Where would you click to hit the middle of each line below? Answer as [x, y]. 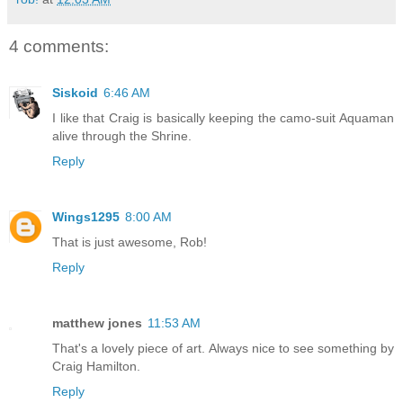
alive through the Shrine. [122, 136]
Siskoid [75, 93]
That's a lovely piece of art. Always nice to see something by [223, 349]
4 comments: [59, 46]
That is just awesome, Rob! [130, 242]
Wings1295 [86, 217]
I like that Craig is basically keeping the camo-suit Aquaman [223, 118]
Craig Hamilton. [96, 367]
